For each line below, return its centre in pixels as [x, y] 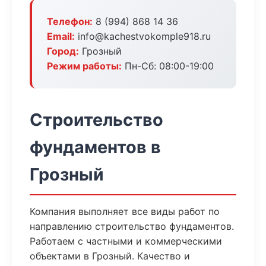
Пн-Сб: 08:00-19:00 [168, 66]
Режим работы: [84, 66]
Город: [63, 51]
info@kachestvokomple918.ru [143, 36]
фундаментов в [95, 147]
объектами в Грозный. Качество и [110, 256]
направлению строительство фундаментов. [132, 226]
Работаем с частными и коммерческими [126, 241]
